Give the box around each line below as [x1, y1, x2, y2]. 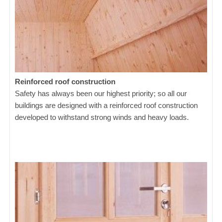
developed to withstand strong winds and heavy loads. [15, 113, 189, 122]
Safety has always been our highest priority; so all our [15, 89, 187, 98]
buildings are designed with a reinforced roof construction [15, 101, 198, 110]
